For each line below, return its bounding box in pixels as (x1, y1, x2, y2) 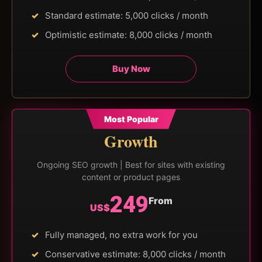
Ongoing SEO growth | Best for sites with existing (37, 159, 225, 170)
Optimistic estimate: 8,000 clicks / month (45, 29, 212, 40)
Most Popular (104, 114, 158, 124)
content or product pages (82, 171, 180, 182)
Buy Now (112, 63, 150, 74)
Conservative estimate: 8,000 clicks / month (45, 248, 226, 260)
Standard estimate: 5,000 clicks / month (45, 9, 208, 21)
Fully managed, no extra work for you (45, 229, 198, 240)
